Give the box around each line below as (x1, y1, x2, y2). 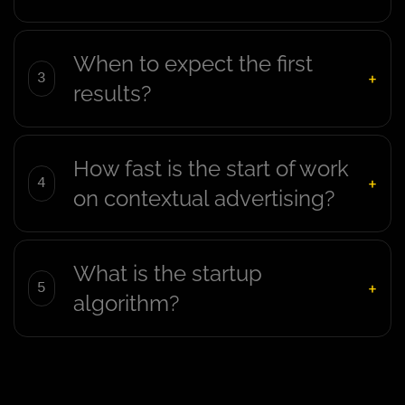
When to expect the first (73, 51, 313, 78)
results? (73, 80, 151, 108)
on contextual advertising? (73, 185, 334, 212)
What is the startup (73, 260, 262, 287)
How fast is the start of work (73, 155, 349, 183)
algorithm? (73, 290, 179, 317)
